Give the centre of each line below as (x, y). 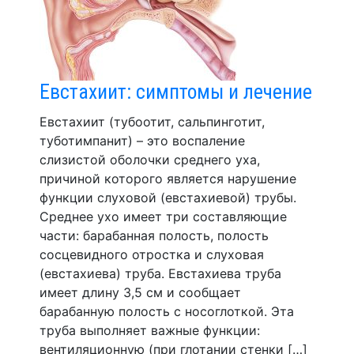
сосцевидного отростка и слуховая (152, 254)
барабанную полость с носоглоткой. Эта (167, 311)
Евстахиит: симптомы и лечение (176, 91)
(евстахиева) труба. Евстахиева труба (160, 273)
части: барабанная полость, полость (154, 235)
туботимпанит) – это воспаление (142, 140)
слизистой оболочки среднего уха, (150, 159)
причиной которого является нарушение (168, 178)
